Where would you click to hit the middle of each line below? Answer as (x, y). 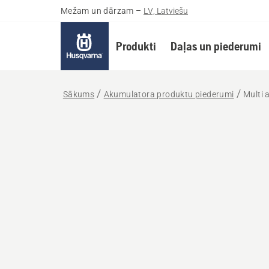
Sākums (79, 94)
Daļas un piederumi (216, 46)
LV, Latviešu (166, 11)
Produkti (136, 46)
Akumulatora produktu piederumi (169, 94)
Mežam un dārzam (97, 11)
